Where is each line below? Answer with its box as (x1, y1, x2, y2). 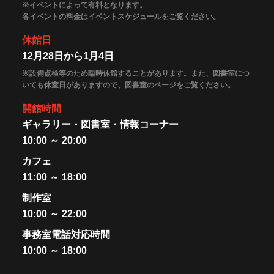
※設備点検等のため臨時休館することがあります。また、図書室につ (21, 69, 250, 78)
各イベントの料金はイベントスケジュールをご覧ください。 (21, 12, 220, 21)
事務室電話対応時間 (21, 229, 110, 240)
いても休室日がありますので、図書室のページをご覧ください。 (21, 81, 235, 90)
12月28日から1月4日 (21, 51, 114, 62)
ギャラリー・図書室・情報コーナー (21, 119, 179, 130)
